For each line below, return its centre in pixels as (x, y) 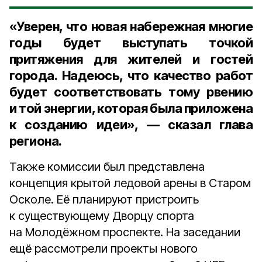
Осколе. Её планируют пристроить (104, 199)
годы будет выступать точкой (131, 43)
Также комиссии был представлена (107, 167)
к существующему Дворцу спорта (102, 216)
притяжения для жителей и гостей (131, 59)
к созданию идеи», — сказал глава (131, 125)
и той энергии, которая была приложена (131, 108)
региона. (36, 141)
